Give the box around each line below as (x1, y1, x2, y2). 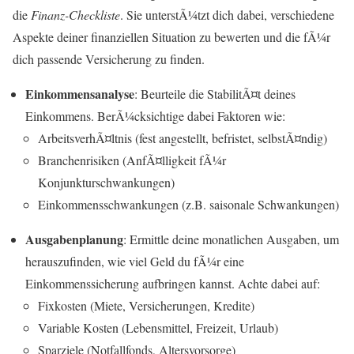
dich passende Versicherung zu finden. (13, 50, 205, 67)
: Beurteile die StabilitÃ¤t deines (134, 85, 296, 102)
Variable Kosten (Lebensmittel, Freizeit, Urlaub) (38, 318, 278, 336)
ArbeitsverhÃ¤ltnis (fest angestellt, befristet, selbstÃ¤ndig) (38, 129, 327, 146)
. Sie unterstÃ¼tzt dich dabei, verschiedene (120, 6, 334, 23)
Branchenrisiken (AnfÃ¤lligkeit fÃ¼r (38, 151, 226, 168)
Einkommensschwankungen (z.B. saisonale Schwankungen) (38, 195, 339, 213)
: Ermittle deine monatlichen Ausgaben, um (123, 230, 339, 247)
